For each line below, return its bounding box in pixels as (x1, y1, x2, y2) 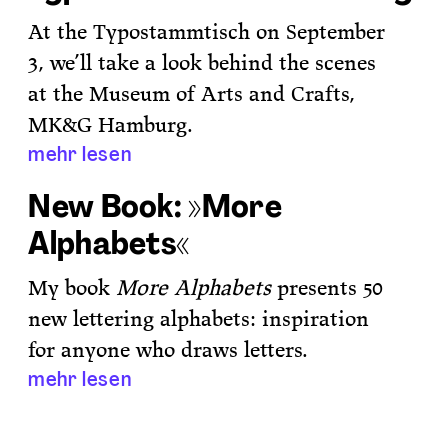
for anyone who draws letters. (28, 335, 309, 363)
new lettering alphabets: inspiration (28, 304, 370, 332)
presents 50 (271, 273, 384, 301)
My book (28, 273, 117, 301)
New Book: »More (28, 184, 282, 227)
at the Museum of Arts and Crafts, (28, 79, 356, 107)
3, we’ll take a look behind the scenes (28, 48, 377, 76)
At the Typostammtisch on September (28, 17, 386, 45)
